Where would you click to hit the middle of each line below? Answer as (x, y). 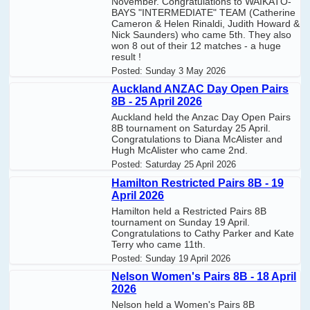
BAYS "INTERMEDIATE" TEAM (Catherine (204, 13)
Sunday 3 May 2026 (186, 71)
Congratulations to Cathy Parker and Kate (203, 233)
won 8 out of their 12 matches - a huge (197, 46)
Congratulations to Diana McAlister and (197, 139)
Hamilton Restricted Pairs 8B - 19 (198, 183)
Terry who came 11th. (159, 244)
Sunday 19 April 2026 (188, 258)
